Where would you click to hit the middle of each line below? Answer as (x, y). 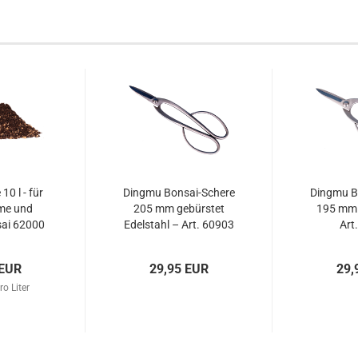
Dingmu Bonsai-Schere (179, 193)
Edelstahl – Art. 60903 (179, 225)
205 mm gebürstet (179, 209)
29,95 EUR (179, 269)
